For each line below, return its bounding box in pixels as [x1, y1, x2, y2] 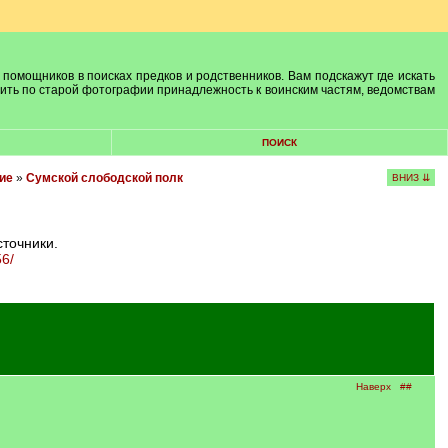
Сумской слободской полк [25, 171, 183, 185]
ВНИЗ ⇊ [391, 172, 430, 183]
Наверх [355, 381, 391, 392]
